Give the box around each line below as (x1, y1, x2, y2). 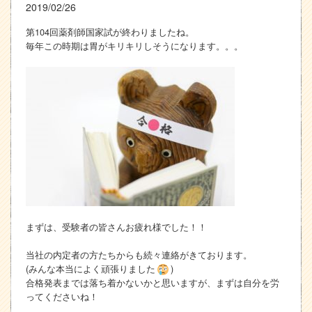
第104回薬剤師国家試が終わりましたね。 (25, 24, 194, 38)
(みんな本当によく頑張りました (25, 261, 155, 275)
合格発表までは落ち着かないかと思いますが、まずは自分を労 (25, 275, 279, 289)
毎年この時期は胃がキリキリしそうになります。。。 (25, 38, 243, 52)
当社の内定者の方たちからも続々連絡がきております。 (25, 247, 252, 261)
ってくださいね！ (25, 289, 98, 303)
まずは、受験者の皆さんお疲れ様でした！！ (25, 219, 207, 233)
